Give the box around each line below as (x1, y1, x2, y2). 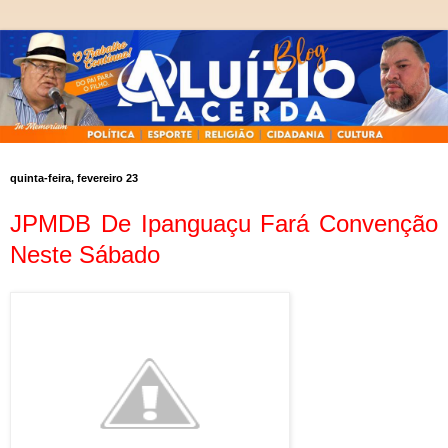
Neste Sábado (10, 241, 160, 269)
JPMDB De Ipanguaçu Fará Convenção (10, 210, 438, 238)
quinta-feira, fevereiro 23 (10, 172, 138, 185)
